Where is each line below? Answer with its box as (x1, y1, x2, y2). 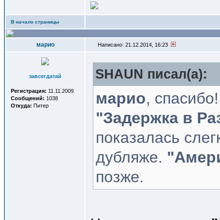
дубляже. (96, 148, 167, 166)
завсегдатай (29, 73, 61, 79)
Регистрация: (11, 88, 47, 94)
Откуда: (11, 103, 32, 109)
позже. (96, 168, 144, 186)
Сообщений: (11, 95, 45, 101)
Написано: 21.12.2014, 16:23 (96, 42, 171, 48)
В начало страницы (11, 19, 59, 25)
